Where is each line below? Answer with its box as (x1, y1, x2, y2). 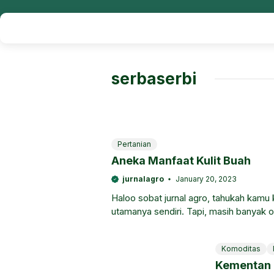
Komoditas (221, 244, 261, 253)
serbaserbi (111, 69, 196, 88)
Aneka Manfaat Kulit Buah (111, 154, 251, 167)
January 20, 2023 (175, 174, 237, 183)
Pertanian (117, 139, 151, 149)
